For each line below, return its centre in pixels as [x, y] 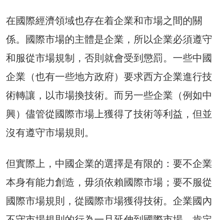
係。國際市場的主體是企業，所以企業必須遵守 [109, 40]
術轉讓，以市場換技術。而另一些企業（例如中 [109, 96]
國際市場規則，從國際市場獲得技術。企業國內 [109, 201]
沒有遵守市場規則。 [50, 133]
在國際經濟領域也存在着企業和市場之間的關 [104, 21]
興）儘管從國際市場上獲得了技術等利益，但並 [109, 114]
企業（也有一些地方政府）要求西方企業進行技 [109, 77]
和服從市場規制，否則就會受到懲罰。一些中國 [109, 58]
